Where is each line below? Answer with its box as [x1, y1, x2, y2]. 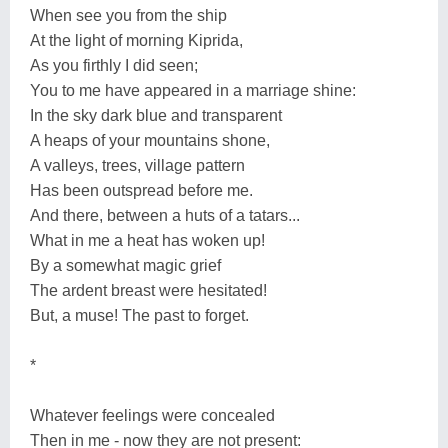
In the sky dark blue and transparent [30, 106, 282, 124]
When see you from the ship [30, 6, 227, 24]
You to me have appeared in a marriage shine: [30, 81, 356, 99]
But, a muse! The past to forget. [30, 306, 249, 324]
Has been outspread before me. [30, 181, 253, 199]
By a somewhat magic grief [30, 256, 221, 274]
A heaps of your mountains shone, [30, 131, 270, 149]
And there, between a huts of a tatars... [30, 206, 300, 224]
